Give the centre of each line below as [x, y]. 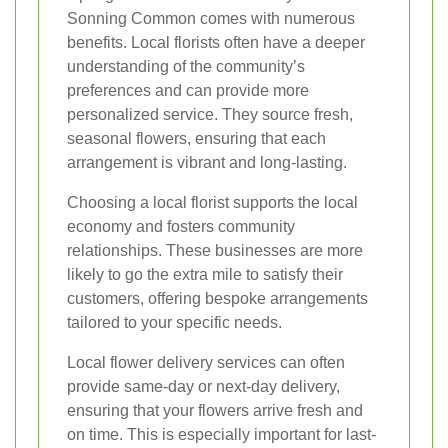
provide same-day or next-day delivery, [203, 386]
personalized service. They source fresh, [210, 114]
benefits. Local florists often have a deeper [216, 42]
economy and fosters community [181, 226]
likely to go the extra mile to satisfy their [205, 274]
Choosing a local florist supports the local [212, 202]
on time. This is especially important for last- [221, 434]
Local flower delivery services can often [206, 362]
